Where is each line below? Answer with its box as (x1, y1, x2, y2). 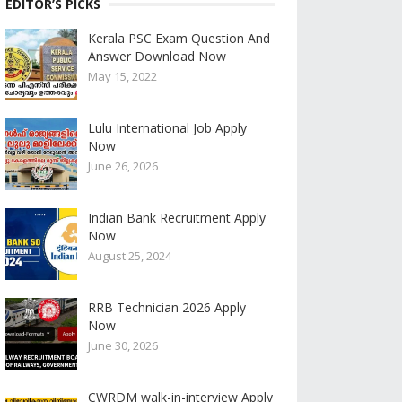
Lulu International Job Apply (88, 119, 247, 136)
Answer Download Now (88, 48, 226, 65)
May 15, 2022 (88, 68, 157, 84)
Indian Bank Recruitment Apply (88, 209, 266, 226)
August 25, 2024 (88, 248, 171, 264)
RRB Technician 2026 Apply (88, 299, 246, 316)
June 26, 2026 (88, 158, 158, 174)
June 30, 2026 (88, 337, 158, 354)
